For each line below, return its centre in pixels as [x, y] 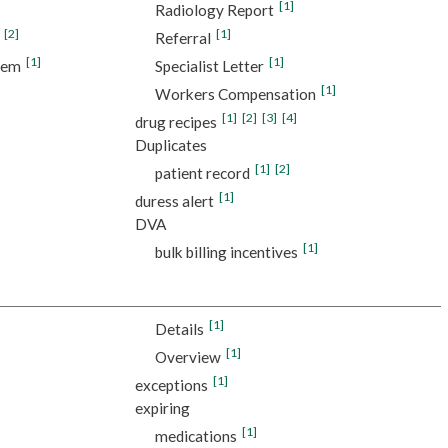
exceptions [171, 384]
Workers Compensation [235, 94]
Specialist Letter [209, 66]
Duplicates [170, 145]
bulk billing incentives [226, 252]
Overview [187, 356]
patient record [202, 173]
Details [179, 328]
